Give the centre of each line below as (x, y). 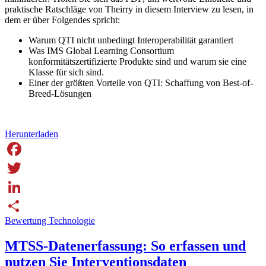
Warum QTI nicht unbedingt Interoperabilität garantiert (131, 40)
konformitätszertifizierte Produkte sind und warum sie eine (137, 62)
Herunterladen (31, 134)
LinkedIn (22, 206)
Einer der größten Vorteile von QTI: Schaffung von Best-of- (141, 83)
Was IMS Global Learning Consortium (101, 51)
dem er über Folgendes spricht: (62, 20)
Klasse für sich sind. (66, 72)
